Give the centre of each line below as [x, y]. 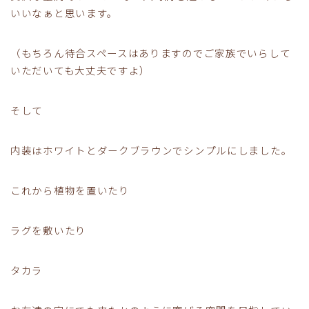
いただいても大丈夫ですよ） [81, 70]
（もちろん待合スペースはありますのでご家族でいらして [151, 53]
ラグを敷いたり [48, 230]
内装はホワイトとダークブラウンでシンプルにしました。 [151, 150]
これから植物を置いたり [70, 190]
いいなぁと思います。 [64, 13]
